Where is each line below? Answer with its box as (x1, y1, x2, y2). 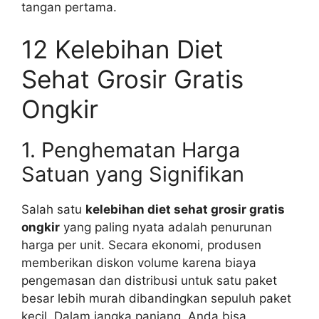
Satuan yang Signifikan (21, 162, 244, 187)
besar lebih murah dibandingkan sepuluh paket (21, 291, 291, 306)
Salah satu (21, 202, 85, 217)
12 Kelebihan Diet (21, 34, 224, 65)
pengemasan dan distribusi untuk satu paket (21, 273, 277, 288)
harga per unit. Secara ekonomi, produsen (21, 238, 261, 253)
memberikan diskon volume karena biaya (21, 256, 256, 271)
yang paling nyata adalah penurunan (60, 220, 272, 235)
